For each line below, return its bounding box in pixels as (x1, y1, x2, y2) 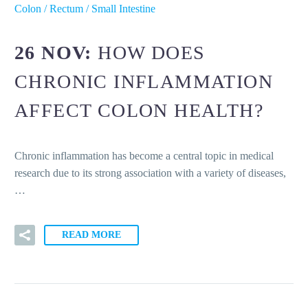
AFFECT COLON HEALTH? (14, 100, 263, 122)
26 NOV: (14, 42, 98, 64)
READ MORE (62, 229, 121, 240)
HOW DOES (98, 42, 206, 64)
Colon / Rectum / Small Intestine (14, 2, 155, 14)
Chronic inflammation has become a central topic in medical (14, 150, 274, 162)
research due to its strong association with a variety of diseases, (14, 167, 286, 179)
